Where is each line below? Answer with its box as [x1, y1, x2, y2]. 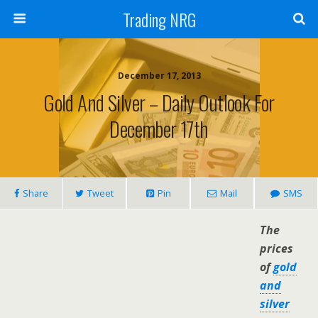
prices [260, 241, 293, 256]
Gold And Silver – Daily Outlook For [43, 87, 275, 117]
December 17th [109, 114, 209, 143]
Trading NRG [122, 6, 196, 32]
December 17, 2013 [117, 70, 201, 82]
